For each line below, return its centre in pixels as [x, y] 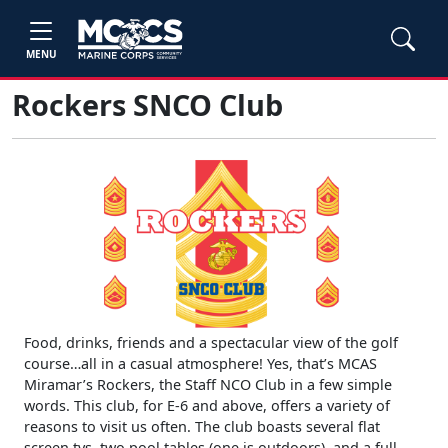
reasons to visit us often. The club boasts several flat [202, 426]
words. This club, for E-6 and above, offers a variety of [207, 405]
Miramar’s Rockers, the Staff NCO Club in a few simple [208, 384]
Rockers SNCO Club [147, 104]
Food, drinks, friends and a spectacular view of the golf [211, 342]
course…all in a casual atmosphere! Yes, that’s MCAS [200, 363]
